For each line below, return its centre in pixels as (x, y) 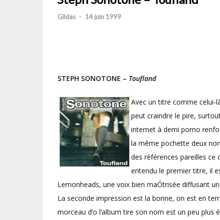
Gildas (67, 17)
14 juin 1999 (103, 17)
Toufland (142, 78)
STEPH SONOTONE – (93, 78)
